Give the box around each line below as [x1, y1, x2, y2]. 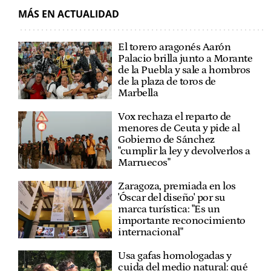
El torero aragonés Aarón [118, 41, 231, 53]
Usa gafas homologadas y [118, 249, 232, 262]
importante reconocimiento [118, 214, 246, 227]
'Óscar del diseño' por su [118, 191, 226, 204]
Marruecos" [118, 156, 171, 169]
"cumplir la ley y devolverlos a [118, 145, 250, 157]
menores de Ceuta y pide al [118, 122, 240, 134]
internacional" [118, 226, 183, 238]
